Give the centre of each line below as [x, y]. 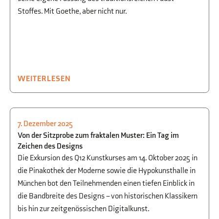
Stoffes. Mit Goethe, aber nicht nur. [72, 11]
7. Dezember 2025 [45, 124]
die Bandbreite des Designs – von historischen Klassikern [108, 196]
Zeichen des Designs [50, 146]
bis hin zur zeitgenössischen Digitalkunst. [84, 209]
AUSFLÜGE [83, 129]
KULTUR [44, 129]
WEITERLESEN [44, 79]
